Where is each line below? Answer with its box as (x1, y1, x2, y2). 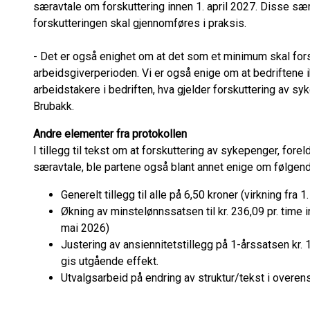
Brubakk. (33, 100, 74, 113)
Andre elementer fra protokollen (33, 127, 187, 140)
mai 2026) (61, 221, 109, 235)
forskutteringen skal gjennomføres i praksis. (33, 17, 246, 30)
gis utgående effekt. (61, 255, 158, 268)
